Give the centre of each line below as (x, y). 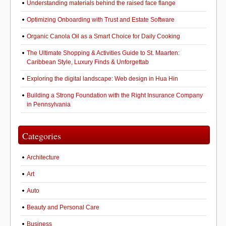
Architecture (43, 157)
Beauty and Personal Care (63, 207)
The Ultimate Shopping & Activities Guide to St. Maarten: (103, 53)
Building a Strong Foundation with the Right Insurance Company (115, 95)
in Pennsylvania (49, 104)
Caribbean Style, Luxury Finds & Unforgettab (88, 62)
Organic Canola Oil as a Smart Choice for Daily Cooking (103, 36)
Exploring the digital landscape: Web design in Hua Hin (102, 79)
